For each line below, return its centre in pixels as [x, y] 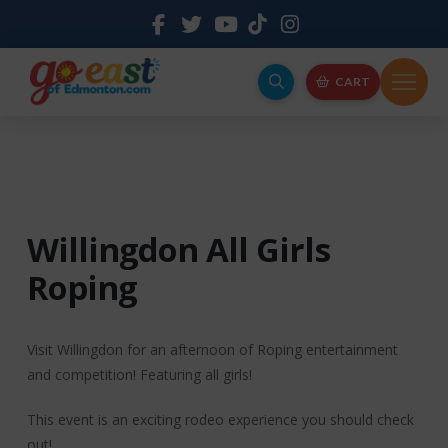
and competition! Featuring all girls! [139, 374]
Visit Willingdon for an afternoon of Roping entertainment [212, 349]
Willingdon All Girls [178, 249]
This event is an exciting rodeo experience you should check [220, 419]
